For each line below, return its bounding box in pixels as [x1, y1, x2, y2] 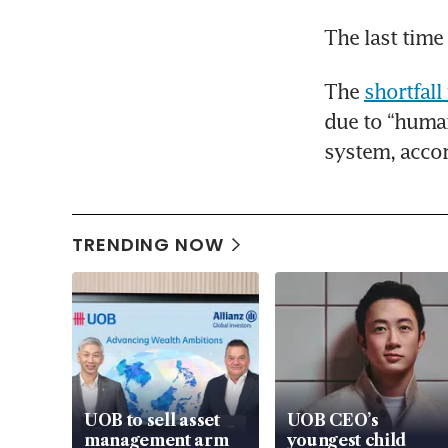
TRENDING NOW [72, 232, 224, 258]
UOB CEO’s [286, 410, 379, 431]
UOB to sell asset [84, 410, 220, 431]
